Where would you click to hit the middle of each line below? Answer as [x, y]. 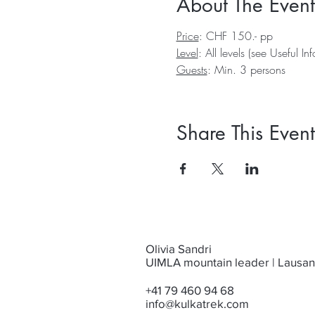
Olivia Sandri [179, 249]
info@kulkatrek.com [197, 303]
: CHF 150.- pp [236, 36]
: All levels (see [234, 53]
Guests [192, 70]
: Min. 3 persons [246, 70]
